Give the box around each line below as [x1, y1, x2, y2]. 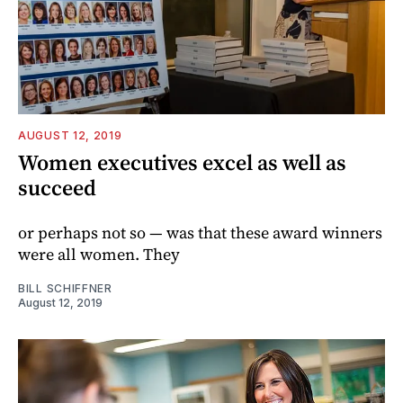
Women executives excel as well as [18, 147, 346, 177]
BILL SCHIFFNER [18, 281, 112, 295]
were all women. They [18, 242, 180, 265]
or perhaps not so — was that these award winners [18, 220, 382, 244]
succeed [18, 172, 96, 202]
